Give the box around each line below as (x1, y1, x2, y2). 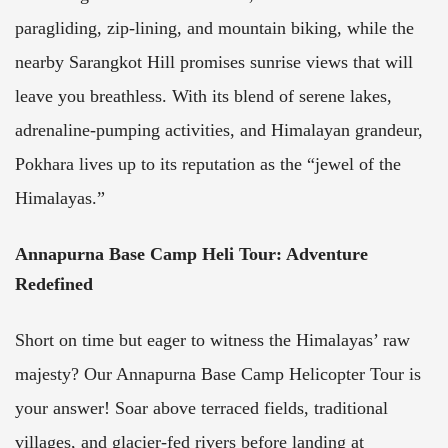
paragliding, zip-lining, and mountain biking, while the (15, 17, 414, 38)
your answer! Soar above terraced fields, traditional (15, 397, 388, 418)
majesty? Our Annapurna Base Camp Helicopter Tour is (15, 363, 421, 384)
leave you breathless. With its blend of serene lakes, (15, 85, 392, 106)
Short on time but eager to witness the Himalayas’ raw (15, 329, 410, 350)
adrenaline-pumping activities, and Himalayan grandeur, (15, 119, 423, 140)
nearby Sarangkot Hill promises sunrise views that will (15, 51, 413, 72)
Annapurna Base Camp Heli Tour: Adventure (15, 243, 368, 264)
